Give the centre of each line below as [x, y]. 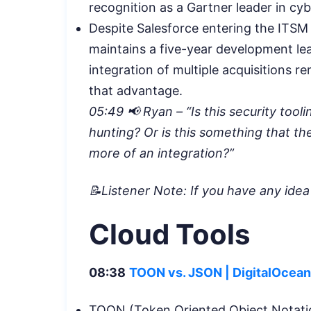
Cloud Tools [169, 234]
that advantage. [136, 90]
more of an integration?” [163, 153]
